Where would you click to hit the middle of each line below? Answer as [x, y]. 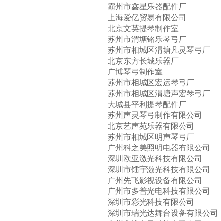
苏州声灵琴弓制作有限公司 [155, 115]
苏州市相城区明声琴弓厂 [151, 137]
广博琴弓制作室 [135, 72]
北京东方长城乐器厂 [143, 61]
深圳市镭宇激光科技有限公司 [159, 169]
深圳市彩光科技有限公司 [151, 202]
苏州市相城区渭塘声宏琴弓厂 [159, 93]
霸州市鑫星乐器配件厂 [147, 7]
